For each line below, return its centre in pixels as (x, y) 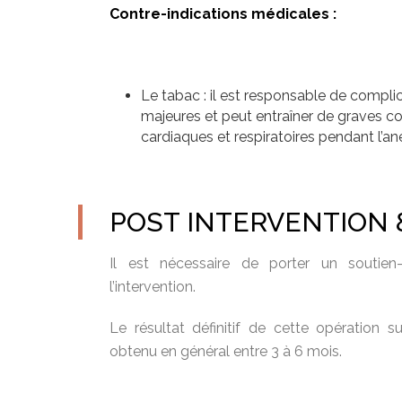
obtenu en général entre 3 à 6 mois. (226, 351)
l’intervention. (153, 287)
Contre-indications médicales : (223, 14)
